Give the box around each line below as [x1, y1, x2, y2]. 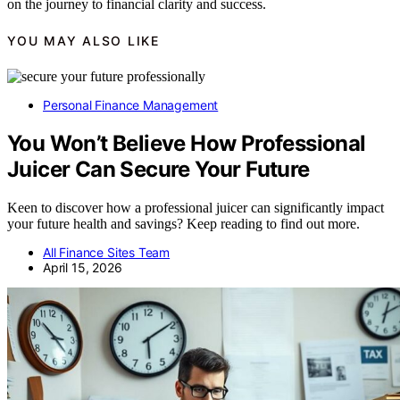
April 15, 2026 [43, 260, 122, 276]
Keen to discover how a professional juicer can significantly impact [7, 200, 384, 216]
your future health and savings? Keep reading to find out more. [7, 216, 360, 232]
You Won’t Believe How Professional [7, 130, 366, 157]
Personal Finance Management [43, 97, 219, 113]
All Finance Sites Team [43, 245, 171, 261]
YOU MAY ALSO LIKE [7, 32, 160, 48]
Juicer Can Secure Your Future [7, 156, 310, 183]
